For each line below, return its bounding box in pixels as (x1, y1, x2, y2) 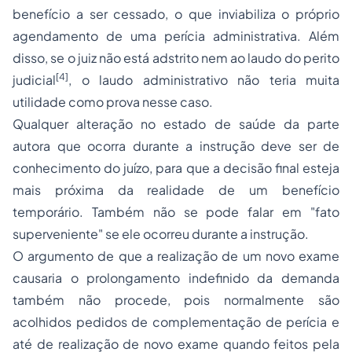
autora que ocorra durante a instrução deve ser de (13, 137, 339, 154)
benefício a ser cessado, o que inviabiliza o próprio (13, 5, 339, 22)
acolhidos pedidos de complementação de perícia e (13, 313, 339, 330)
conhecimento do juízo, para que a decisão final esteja (13, 159, 339, 176)
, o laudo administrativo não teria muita (68, 71, 339, 88)
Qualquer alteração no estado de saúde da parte (13, 115, 339, 132)
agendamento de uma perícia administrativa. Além (13, 27, 339, 44)
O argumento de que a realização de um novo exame (13, 247, 339, 264)
